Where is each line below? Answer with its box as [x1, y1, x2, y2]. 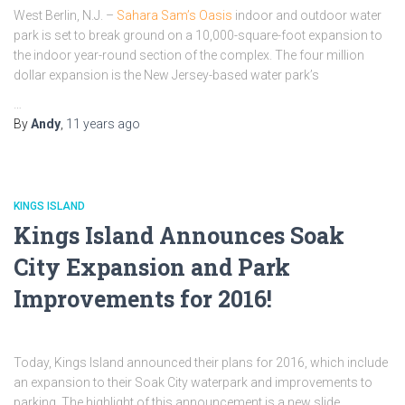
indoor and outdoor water [232, 8, 381, 23]
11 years [66, 117, 115, 131]
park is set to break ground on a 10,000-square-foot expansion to [14, 28, 382, 42]
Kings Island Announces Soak [14, 221, 344, 250]
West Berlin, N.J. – [14, 8, 117, 23]
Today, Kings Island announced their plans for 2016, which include [14, 355, 388, 370]
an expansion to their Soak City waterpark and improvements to [14, 375, 372, 390]
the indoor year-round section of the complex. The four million [14, 48, 364, 62]
